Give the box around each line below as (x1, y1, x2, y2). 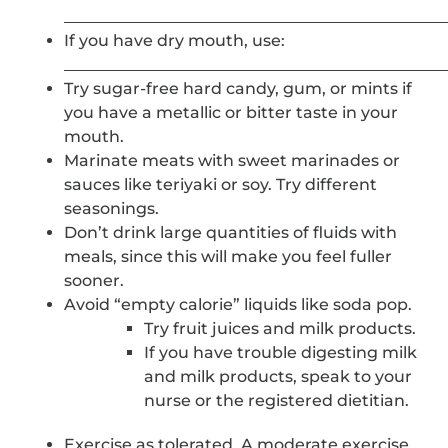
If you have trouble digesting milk (144, 343, 418, 363)
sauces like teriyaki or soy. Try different (64, 175, 378, 195)
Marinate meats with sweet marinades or (64, 151, 401, 171)
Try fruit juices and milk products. (144, 319, 417, 339)
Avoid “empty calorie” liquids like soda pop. (64, 295, 413, 315)
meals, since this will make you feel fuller (64, 247, 393, 267)
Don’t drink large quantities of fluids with (64, 223, 398, 243)
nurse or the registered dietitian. (144, 391, 410, 411)
